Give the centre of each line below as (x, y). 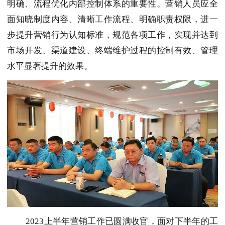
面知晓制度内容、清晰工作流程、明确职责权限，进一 (113, 20)
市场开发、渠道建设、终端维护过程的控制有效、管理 (113, 51)
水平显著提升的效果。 (50, 66)
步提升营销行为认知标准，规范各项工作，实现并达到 (113, 35)
